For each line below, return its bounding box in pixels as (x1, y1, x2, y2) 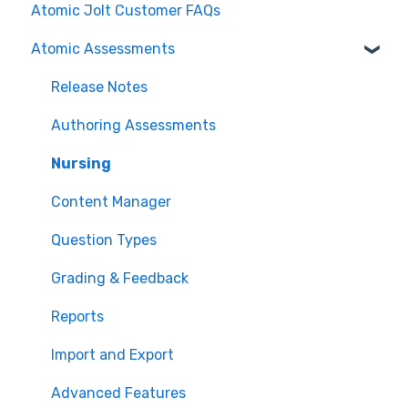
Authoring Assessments (51, 117, 216, 135)
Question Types (51, 231, 157, 250)
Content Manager (51, 193, 171, 211)
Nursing (51, 155, 111, 173)
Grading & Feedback (51, 270, 189, 288)
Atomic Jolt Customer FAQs (31, 2, 220, 20)
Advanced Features (51, 384, 186, 403)
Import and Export (51, 346, 174, 364)
